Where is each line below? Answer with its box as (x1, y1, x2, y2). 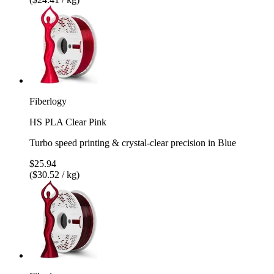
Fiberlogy (29, 95, 67, 106)
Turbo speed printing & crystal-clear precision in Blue (29, 137, 236, 148)
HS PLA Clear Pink (29, 116, 106, 127)
